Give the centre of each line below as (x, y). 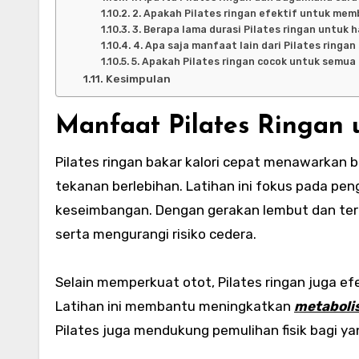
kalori (202, 161)
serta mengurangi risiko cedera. (156, 234)
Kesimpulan (138, 78)
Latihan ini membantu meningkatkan (175, 306)
